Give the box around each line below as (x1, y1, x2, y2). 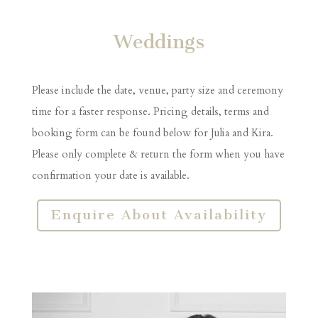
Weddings (113, 31, 204, 53)
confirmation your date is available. (31, 168, 190, 182)
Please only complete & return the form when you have (31, 147, 285, 161)
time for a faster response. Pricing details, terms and (31, 104, 269, 119)
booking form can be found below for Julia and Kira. (31, 126, 273, 140)
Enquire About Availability (50, 207, 267, 224)
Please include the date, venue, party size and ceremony (31, 83, 283, 97)
